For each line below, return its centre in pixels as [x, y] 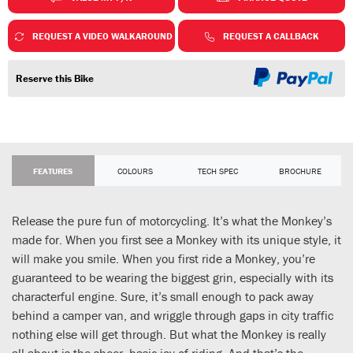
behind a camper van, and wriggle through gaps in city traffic [173, 315]
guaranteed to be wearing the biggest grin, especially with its [173, 277]
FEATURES [53, 171]
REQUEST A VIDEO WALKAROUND [102, 36]
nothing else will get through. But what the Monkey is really [169, 334]
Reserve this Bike [55, 79]
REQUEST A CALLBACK [271, 36]
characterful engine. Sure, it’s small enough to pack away [163, 296]
